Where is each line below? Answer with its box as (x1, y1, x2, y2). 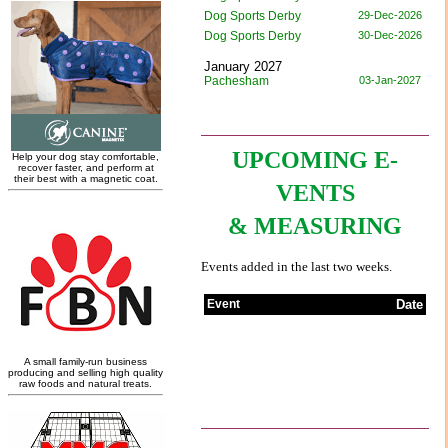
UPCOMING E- (232, 146, 398, 173)
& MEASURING (228, 212, 402, 239)
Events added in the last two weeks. (201, 258, 392, 274)
